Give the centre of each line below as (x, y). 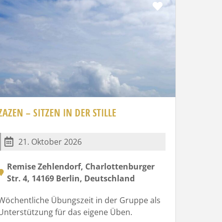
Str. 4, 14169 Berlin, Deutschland (71, 178)
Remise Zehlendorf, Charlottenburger (81, 166)
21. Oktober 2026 (50, 141)
